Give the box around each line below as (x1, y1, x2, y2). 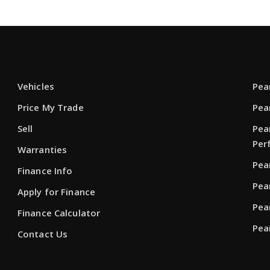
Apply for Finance (17, 185, 96, 198)
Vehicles (17, 80, 54, 92)
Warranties (17, 143, 67, 155)
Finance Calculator (17, 206, 101, 219)
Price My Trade (17, 101, 84, 113)
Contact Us (17, 227, 68, 240)
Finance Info (17, 164, 73, 177)
